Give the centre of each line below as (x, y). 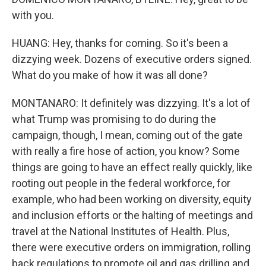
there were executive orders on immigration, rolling (131, 247)
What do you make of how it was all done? (110, 75)
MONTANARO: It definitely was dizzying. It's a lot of (131, 103)
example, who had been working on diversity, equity (132, 199)
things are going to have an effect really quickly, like (132, 167)
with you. (33, 15)
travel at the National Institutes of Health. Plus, (121, 231)
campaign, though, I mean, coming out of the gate (127, 135)
